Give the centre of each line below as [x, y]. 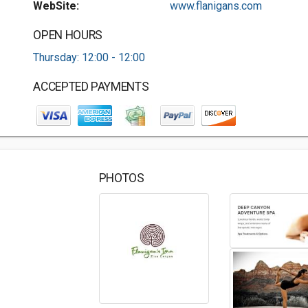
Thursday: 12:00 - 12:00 [89, 57]
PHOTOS [121, 178]
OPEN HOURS [68, 35]
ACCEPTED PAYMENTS [91, 87]
